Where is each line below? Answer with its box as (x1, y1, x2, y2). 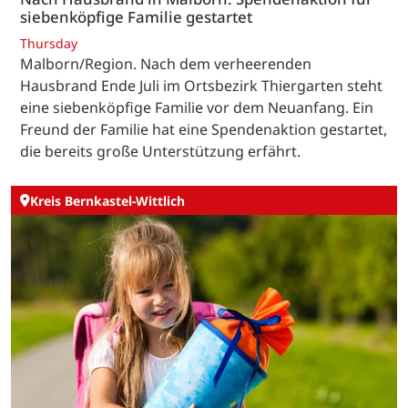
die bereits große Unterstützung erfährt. (20, 141, 301, 162)
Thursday (20, 35, 77, 53)
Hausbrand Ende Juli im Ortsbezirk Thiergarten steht (20, 76, 382, 97)
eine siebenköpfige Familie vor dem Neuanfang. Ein (20, 97, 373, 118)
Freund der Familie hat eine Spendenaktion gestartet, (20, 119, 387, 140)
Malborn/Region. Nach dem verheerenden (20, 54, 311, 75)
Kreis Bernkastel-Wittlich (30, 191, 185, 209)
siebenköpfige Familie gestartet (20, 6, 252, 27)
